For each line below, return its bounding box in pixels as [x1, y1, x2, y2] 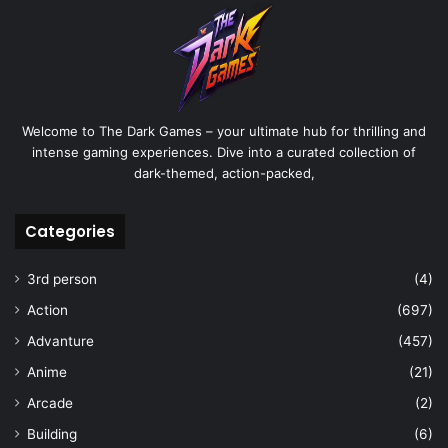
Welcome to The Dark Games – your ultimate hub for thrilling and [22, 123, 426, 140]
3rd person [27, 271, 97, 288]
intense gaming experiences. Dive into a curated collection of [32, 144, 416, 161]
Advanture [27, 333, 94, 350]
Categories [25, 221, 115, 243]
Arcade [27, 395, 73, 412]
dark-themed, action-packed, [133, 165, 315, 182]
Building [27, 426, 77, 443]
